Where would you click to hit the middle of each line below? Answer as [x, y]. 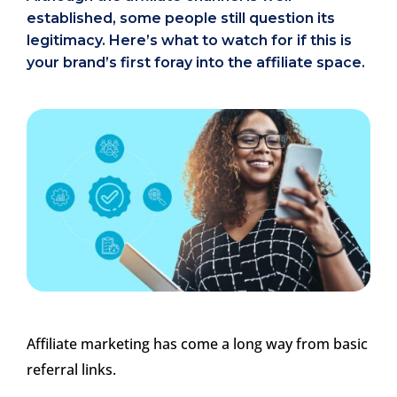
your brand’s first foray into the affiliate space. [196, 62]
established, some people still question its [181, 18]
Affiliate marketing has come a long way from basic [197, 344]
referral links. [71, 370]
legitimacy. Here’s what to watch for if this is [189, 40]
